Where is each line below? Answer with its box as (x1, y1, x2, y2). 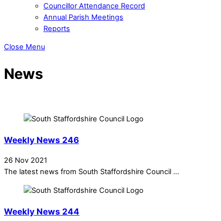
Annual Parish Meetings (43, 12, 123, 22)
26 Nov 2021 (4, 156, 47, 165)
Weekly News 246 (4, 134, 79, 145)
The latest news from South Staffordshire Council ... (4, 167, 179, 177)
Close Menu (4, 42, 45, 52)
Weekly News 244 (4, 206, 79, 217)
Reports (43, 24, 70, 33)
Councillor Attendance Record (43, 1, 145, 10)
